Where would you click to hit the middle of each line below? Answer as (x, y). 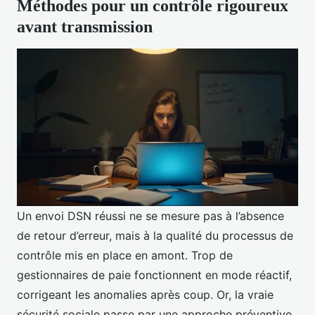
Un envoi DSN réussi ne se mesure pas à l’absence (150, 216)
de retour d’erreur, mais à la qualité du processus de (155, 235)
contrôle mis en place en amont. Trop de (125, 255)
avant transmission (85, 26)
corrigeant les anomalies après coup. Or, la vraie (145, 294)
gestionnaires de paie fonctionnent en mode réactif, (154, 275)
